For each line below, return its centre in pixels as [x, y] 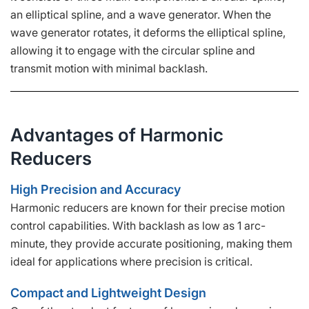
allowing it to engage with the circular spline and [133, 50]
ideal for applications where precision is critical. [131, 261]
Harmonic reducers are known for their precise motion [148, 207]
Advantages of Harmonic [117, 134]
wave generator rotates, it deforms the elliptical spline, [148, 32]
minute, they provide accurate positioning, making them [151, 243]
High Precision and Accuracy [96, 189]
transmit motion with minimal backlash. [109, 68]
